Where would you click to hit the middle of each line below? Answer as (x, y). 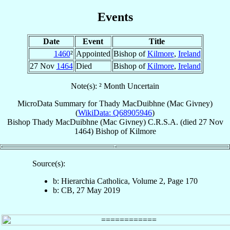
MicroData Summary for (58, 103)
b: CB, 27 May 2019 (87, 190)
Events (115, 17)
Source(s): (49, 163)
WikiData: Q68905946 (115, 112)
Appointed (93, 53)
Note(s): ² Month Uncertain (115, 86)
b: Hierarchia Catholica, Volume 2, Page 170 (125, 181)
